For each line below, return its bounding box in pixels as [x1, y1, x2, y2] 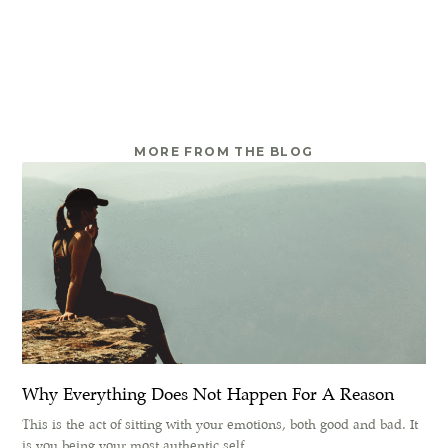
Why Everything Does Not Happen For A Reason [22, 382, 395, 406]
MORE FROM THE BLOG [134, 144, 314, 160]
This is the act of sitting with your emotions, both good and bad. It [22, 415, 419, 433]
